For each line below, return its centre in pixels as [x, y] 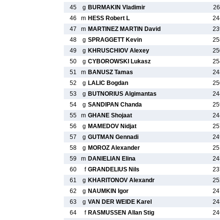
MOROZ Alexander [114, 148]
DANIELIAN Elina [112, 159]
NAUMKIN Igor [108, 191]
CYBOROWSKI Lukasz [119, 61]
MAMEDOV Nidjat [112, 126]
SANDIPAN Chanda [115, 105]
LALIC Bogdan [108, 83]
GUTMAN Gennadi [113, 137]
